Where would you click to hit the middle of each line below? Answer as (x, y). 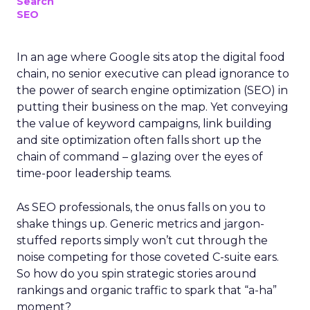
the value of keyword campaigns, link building (144, 124)
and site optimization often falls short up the (139, 140)
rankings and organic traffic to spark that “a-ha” (147, 290)
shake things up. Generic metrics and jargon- (140, 224)
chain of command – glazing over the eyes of (140, 157)
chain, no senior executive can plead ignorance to (153, 74)
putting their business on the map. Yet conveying (153, 107)
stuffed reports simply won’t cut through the (142, 240)
